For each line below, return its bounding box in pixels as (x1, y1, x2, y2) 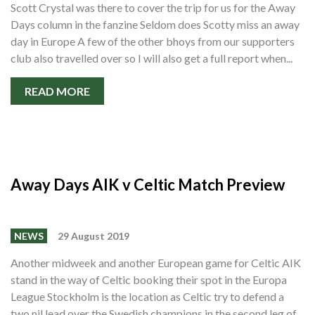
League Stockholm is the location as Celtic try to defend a (11, 290, 284, 304)
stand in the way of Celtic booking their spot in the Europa (11, 273, 287, 287)
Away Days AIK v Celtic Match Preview (11, 175, 285, 195)
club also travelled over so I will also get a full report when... (11, 51, 292, 65)
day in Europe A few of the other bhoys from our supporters (11, 34, 295, 49)
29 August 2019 (58, 230, 129, 243)
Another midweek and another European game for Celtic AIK (11, 256, 301, 270)
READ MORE (25, 84, 90, 98)
